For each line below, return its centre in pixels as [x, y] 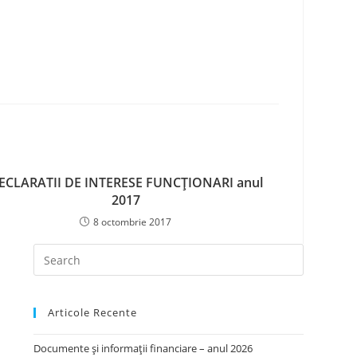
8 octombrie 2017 [133, 222]
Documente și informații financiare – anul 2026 [143, 348]
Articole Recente [93, 312]
